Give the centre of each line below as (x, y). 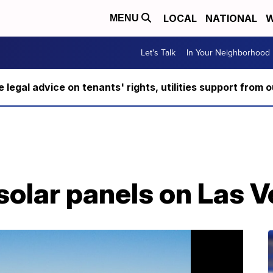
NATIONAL (231, 18)
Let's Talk (158, 53)
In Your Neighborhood (228, 53)
